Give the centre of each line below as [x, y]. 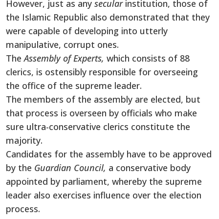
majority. [24, 140]
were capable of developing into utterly [87, 31]
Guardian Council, [71, 167]
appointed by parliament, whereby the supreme [104, 181]
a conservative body [150, 167]
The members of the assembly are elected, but [103, 99]
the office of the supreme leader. [74, 85]
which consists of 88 [148, 58]
